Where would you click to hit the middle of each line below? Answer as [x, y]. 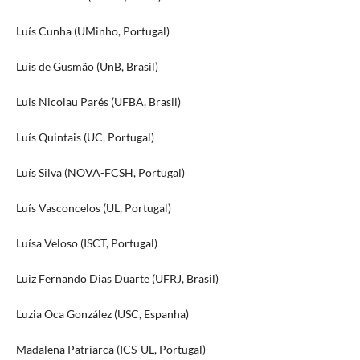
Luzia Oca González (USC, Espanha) [102, 313]
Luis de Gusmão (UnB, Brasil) [87, 66]
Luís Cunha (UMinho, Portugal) [92, 31]
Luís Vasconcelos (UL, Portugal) [93, 207]
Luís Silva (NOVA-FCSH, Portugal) [100, 172]
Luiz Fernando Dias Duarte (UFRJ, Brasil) [117, 278]
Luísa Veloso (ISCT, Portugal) [86, 243]
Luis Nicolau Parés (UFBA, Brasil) [98, 101]
